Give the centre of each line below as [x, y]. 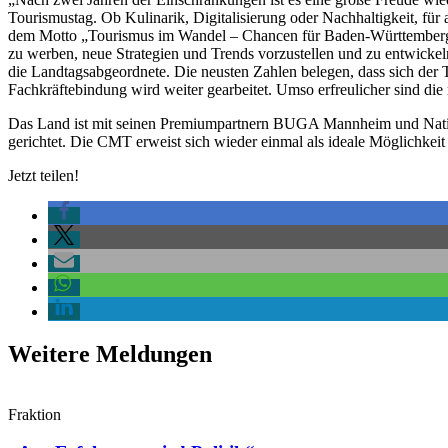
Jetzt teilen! [43, 175]
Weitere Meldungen [110, 353]
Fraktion [34, 414]
